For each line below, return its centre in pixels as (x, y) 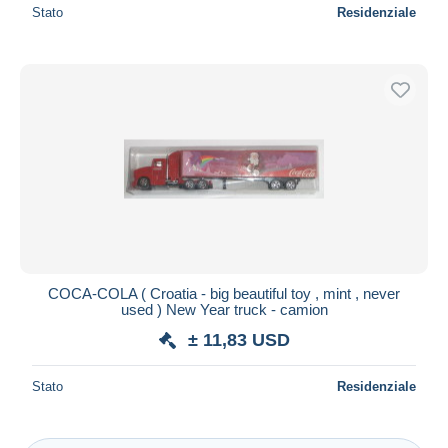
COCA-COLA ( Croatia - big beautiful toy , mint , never (224, 293)
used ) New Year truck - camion (224, 309)
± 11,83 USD (238, 339)
